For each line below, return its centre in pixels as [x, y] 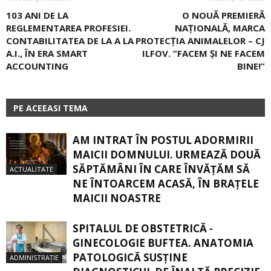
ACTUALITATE [31, 169]
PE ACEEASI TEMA [51, 108]
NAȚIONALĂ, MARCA [220, 28]
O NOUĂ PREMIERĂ [224, 15]
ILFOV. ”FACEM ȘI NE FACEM [204, 53]
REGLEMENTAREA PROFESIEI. [68, 28]
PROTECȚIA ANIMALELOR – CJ [200, 40]
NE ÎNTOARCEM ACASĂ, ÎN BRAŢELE [166, 183]
